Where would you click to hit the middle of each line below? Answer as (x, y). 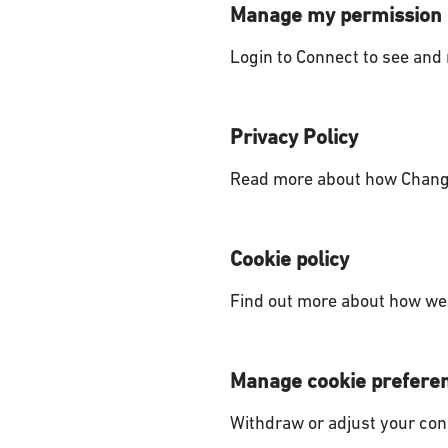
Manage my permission (335, 16)
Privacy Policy (293, 138)
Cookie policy (289, 260)
